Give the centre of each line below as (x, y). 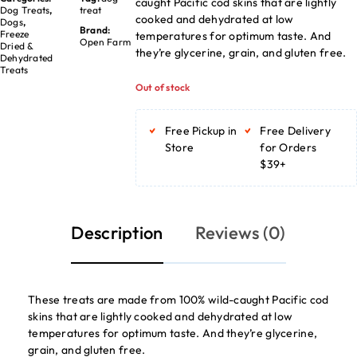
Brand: (95, 29)
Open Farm (105, 41)
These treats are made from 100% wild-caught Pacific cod (178, 300)
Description (117, 233)
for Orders (288, 147)
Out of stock (163, 87)
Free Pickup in (201, 131)
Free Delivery (295, 131)
